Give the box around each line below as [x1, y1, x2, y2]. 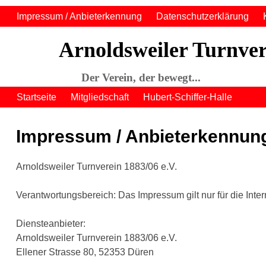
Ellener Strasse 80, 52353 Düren [15, 247, 154, 258]
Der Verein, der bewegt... [81, 71, 201, 84]
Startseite [17, 91, 56, 102]
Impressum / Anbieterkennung [17, 11, 142, 21]
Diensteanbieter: [15, 218, 85, 229]
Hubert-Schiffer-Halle [143, 91, 232, 102]
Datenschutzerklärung [156, 11, 249, 21]
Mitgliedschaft [71, 91, 129, 102]
